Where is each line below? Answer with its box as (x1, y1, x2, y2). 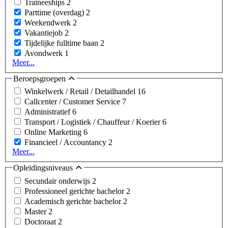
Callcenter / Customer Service (24, 97, 122, 106)
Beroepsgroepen (13, 74, 68, 83)
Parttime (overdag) (24, 8, 86, 17)
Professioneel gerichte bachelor (24, 187, 126, 196)
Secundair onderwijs (24, 177, 92, 186)
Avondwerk (24, 48, 65, 58)
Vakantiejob (24, 28, 65, 37)
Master (24, 207, 48, 216)
